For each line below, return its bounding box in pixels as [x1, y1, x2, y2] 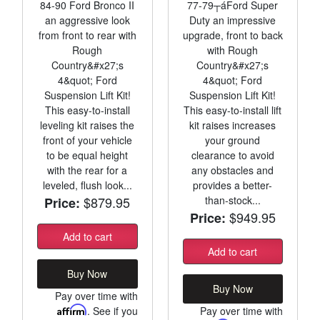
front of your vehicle [42, 132, 132, 147]
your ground [205, 132, 261, 147]
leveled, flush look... [42, 177, 132, 192]
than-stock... [204, 192, 261, 207]
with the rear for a [47, 162, 128, 177]
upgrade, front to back [182, 27, 283, 42]
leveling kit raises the [40, 117, 135, 132]
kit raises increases [189, 117, 276, 132]
